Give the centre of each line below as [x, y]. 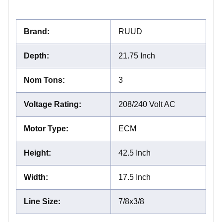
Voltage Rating [51, 104]
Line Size [41, 201]
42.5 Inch [135, 153]
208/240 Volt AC [147, 104]
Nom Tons [43, 80]
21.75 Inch [137, 55]
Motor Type [45, 128]
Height [36, 153]
